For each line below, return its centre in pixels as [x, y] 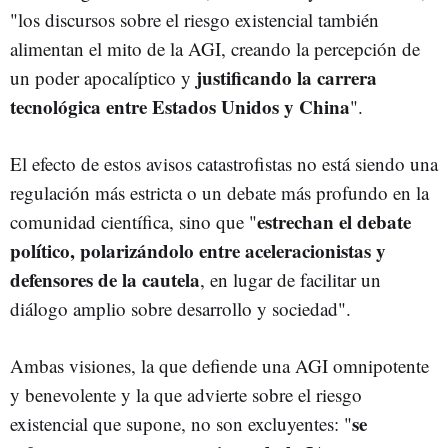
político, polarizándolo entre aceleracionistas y [198, 250]
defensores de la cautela [105, 279]
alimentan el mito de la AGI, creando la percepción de [215, 48]
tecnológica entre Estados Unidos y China [180, 106]
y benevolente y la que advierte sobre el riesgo [186, 394]
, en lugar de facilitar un [290, 279]
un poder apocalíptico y [103, 77]
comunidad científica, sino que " [133, 221]
